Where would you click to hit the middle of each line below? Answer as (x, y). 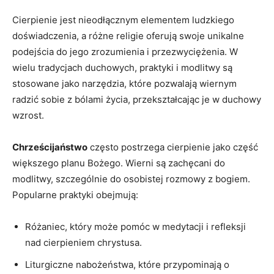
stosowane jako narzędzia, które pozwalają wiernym (124, 83)
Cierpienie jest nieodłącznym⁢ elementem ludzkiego (123, 20)
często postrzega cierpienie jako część (173, 147)
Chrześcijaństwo (50, 147)
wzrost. (28, 115)
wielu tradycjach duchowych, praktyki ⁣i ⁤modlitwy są (122, 67)
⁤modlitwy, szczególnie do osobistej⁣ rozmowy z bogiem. (131, 179)
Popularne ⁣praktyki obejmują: (75, 194)
